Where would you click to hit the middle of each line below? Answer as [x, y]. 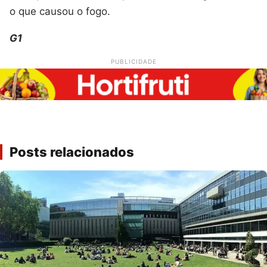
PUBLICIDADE [133, 61]
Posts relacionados [72, 152]
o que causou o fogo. [60, 11]
